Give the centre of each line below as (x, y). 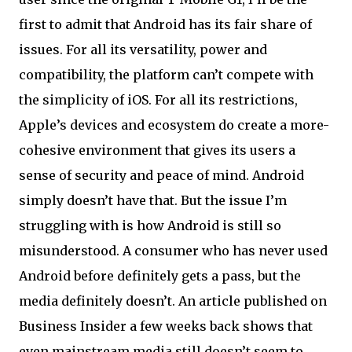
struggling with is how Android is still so (150, 225)
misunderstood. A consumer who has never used (173, 251)
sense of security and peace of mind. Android (161, 175)
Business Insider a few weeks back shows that (166, 326)
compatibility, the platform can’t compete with (166, 75)
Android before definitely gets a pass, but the (160, 276)
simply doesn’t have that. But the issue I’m (153, 200)
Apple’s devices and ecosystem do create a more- (174, 125)
